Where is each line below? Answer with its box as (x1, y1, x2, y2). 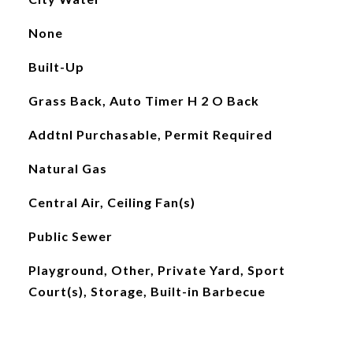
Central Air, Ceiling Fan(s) (28, 195, 195, 210)
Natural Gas (28, 161, 107, 176)
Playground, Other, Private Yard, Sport (28, 262, 285, 277)
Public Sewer (28, 229, 113, 243)
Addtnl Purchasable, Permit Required (28, 127, 273, 142)
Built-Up (28, 59, 84, 74)
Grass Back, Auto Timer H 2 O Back (28, 93, 259, 108)
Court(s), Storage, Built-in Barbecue (28, 284, 266, 299)
